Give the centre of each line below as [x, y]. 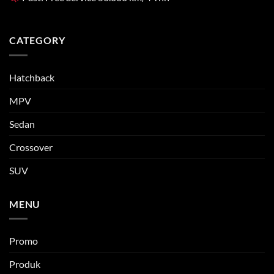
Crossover [31, 147]
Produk [25, 264]
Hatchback [32, 77]
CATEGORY [37, 40]
